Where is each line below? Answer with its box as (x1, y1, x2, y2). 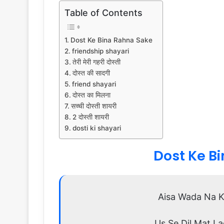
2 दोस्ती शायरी (72, 112, 109, 121)
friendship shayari (71, 46, 129, 55)
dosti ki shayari (72, 123, 121, 132)
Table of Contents (64, 7, 142, 18)
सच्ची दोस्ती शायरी (70, 101, 116, 110)
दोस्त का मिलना (72, 90, 110, 99)
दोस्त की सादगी (72, 68, 110, 77)
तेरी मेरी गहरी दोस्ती (72, 57, 120, 66)
